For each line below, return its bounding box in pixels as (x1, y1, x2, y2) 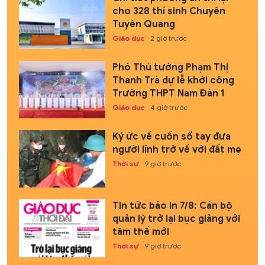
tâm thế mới (112, 226, 169, 238)
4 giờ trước (150, 102, 188, 112)
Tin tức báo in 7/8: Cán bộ (112, 200, 232, 212)
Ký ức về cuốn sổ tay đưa (112, 131, 231, 143)
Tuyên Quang (112, 18, 175, 30)
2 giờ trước (150, 33, 187, 43)
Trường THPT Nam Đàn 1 (112, 87, 225, 99)
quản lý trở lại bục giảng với (112, 213, 240, 225)
